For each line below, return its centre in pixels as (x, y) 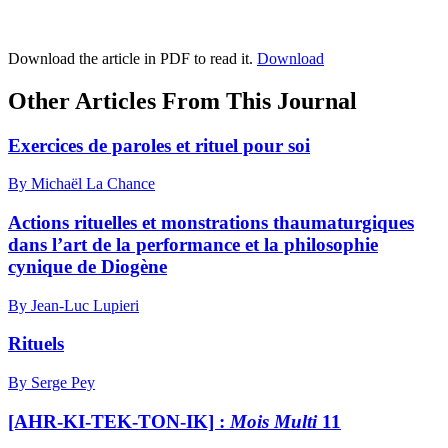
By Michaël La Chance (81, 184)
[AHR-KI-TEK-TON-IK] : (119, 421)
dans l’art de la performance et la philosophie (193, 244)
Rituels (36, 344)
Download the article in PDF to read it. (132, 58)
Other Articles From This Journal (182, 100)
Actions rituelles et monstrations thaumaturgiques (211, 222)
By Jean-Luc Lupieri (73, 305)
